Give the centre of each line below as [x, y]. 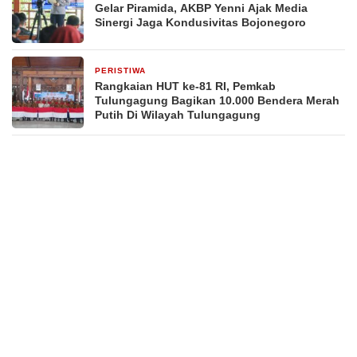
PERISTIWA [120, 70]
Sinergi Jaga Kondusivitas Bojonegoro [200, 22]
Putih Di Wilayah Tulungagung [178, 114]
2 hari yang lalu [186, 71]
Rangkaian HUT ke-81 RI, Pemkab [185, 86]
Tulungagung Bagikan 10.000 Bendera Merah [217, 100]
